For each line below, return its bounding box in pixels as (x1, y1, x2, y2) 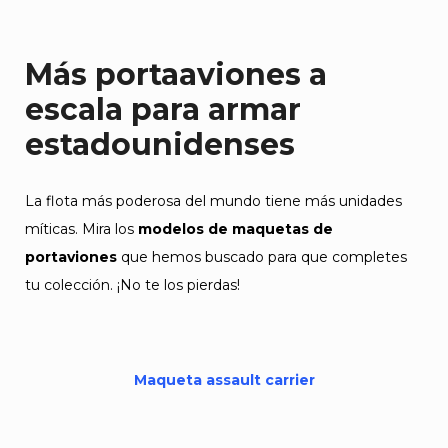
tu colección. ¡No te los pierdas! (25, 276, 240, 294)
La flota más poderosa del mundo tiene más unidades (25, 192, 402, 210)
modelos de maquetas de (138, 220, 333, 238)
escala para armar (25, 91, 301, 128)
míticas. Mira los (25, 220, 138, 238)
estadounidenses (25, 126, 295, 163)
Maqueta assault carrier (133, 371, 315, 389)
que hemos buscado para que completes (117, 248, 407, 266)
